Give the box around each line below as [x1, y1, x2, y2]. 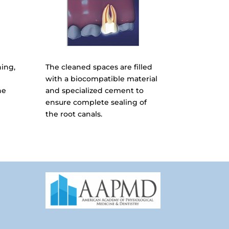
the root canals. [45, 109, 103, 119]
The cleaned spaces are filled [45, 62, 153, 72]
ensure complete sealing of [45, 98, 147, 107]
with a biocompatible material [45, 74, 158, 84]
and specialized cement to [45, 86, 144, 96]
